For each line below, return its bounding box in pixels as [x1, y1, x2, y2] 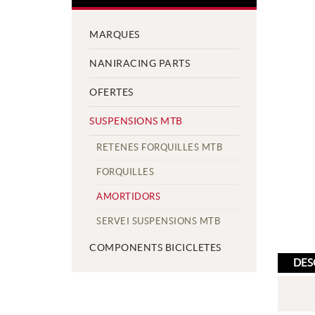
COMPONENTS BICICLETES [89, 242, 221, 253]
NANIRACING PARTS [89, 58, 190, 69]
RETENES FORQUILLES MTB [96, 142, 222, 153]
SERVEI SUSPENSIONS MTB [96, 216, 220, 226]
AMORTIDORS [96, 191, 160, 202]
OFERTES [89, 86, 134, 98]
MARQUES [89, 29, 140, 40]
